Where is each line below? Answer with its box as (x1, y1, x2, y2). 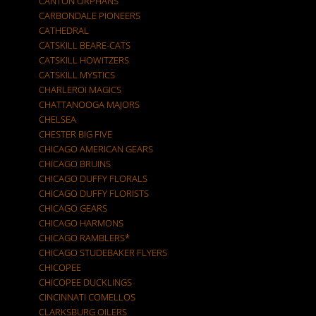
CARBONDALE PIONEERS (39, 9, 140, 22)
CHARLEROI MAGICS (39, 83, 121, 96)
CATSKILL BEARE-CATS (39, 39, 130, 51)
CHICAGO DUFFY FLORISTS (39, 187, 149, 200)
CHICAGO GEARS (39, 202, 107, 214)
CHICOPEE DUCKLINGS (39, 276, 132, 288)
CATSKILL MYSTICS (39, 68, 115, 81)
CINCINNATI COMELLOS (39, 291, 135, 303)
